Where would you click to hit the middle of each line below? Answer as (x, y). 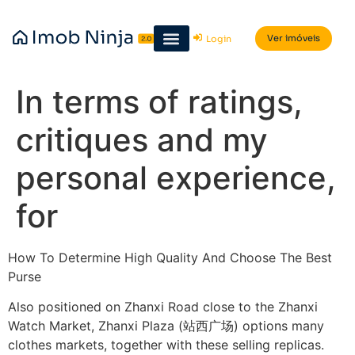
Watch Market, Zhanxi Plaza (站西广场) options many (166, 326)
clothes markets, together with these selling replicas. (166, 345)
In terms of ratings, (159, 102)
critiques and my (142, 140)
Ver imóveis (293, 38)
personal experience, (176, 178)
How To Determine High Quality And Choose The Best (170, 258)
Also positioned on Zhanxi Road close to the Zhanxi (163, 307)
